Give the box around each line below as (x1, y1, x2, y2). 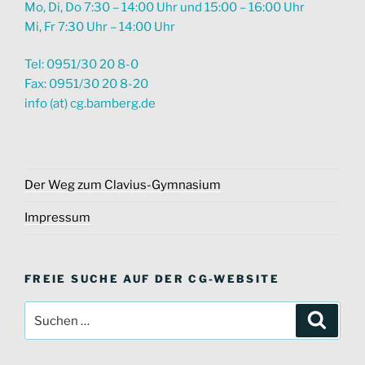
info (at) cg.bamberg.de (24, 96, 156, 112)
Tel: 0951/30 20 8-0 (24, 57, 139, 73)
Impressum (24, 210, 90, 226)
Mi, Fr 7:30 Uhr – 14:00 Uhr (24, 19, 175, 34)
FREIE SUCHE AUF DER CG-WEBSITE (24, 271, 279, 285)
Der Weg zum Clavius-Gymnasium (24, 178, 221, 193)
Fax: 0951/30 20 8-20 (24, 77, 148, 92)
